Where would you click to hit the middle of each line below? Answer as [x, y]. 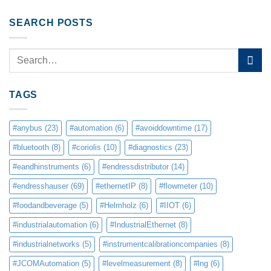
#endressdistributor [135, 167]
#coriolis [87, 148]
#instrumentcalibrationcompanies [160, 244]
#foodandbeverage [45, 206]
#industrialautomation [50, 225]
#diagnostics [150, 148]
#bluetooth [31, 148]
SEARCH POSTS [51, 23]
